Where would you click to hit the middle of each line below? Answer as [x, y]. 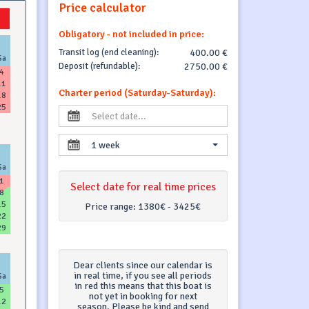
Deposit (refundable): [99, 66]
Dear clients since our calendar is [143, 265]
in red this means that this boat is [143, 286]
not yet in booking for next [143, 296]
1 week [105, 146]
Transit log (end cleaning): [108, 52]
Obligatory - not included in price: [131, 34]
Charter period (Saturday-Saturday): [137, 93]
